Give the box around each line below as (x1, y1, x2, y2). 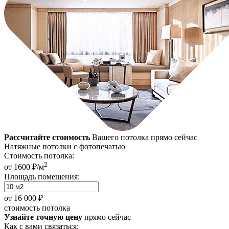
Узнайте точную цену (4, 213, 82, 222)
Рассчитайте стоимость (4, 132, 90, 142)
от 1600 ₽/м (4, 163, 44, 172)
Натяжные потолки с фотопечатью (4, 142, 125, 151)
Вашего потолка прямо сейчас (90, 132, 197, 142)
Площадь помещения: (4, 172, 80, 181)
